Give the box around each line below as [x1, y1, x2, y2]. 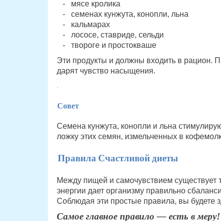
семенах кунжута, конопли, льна [71, 10, 188, 19]
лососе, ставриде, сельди [71, 31, 164, 39]
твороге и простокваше [71, 41, 156, 50]
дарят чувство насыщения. [56, 67, 155, 75]
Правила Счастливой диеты [57, 153, 178, 164]
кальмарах [71, 20, 110, 29]
